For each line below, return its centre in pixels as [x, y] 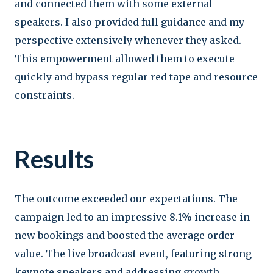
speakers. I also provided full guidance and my [129, 22]
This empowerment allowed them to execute [125, 58]
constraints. [44, 95]
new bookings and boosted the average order [125, 235]
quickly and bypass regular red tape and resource [136, 76]
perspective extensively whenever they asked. [128, 40]
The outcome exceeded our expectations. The [126, 198]
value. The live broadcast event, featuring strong [133, 253]
